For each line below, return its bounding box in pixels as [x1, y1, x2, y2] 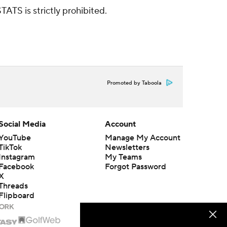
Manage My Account [104, 133, 180, 143]
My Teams [104, 152, 142, 162]
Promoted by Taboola [107, 80, 162, 87]
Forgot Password [104, 162, 166, 172]
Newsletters [104, 142, 149, 153]
